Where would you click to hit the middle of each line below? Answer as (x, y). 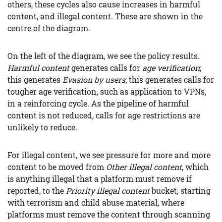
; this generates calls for (170, 79)
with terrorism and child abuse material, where (96, 202)
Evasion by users (94, 79)
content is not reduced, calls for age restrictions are (104, 115)
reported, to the (37, 190)
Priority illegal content (108, 190)
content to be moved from (57, 166)
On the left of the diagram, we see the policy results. (104, 55)
